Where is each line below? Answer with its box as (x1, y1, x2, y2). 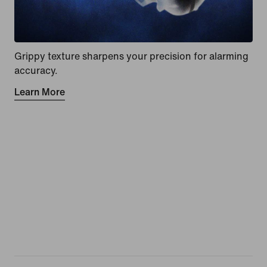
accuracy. (14, 66, 58, 76)
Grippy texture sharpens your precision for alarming (14, 51, 249, 62)
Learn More (14, 87, 65, 98)
